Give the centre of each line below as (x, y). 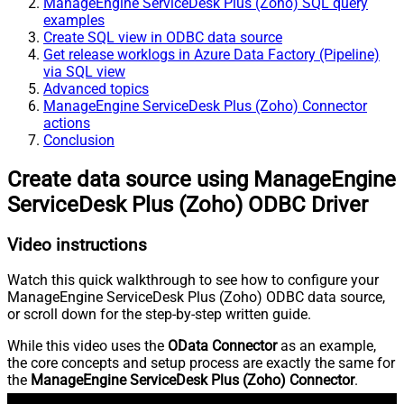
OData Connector (222, 346)
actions (67, 123)
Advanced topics (96, 88)
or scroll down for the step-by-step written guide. (159, 315)
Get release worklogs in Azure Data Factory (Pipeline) (211, 54)
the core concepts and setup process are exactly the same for (201, 363)
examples (74, 20)
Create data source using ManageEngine (202, 179)
